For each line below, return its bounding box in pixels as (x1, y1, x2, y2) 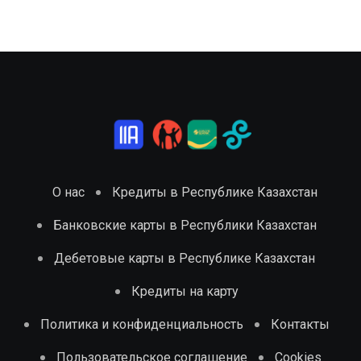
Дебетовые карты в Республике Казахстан (54, 250, 315, 266)
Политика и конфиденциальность (39, 316, 243, 332)
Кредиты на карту (131, 283, 239, 299)
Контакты (270, 316, 330, 332)
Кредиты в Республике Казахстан (111, 184, 317, 200)
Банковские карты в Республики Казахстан (52, 217, 317, 233)
